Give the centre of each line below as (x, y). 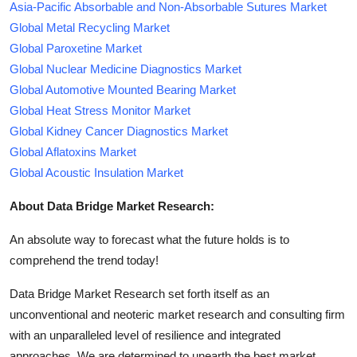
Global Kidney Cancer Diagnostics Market (119, 131)
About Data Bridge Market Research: (112, 206)
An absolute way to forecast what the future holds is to (149, 239)
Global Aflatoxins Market (73, 151)
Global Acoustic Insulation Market (96, 172)
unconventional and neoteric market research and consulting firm (177, 314)
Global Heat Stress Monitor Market (100, 110)
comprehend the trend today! (84, 260)
